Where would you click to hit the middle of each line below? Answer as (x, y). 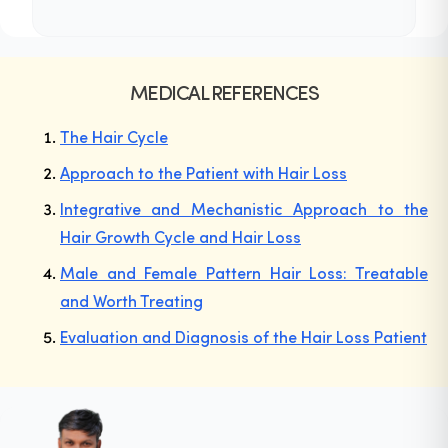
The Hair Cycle (114, 137)
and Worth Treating (131, 301)
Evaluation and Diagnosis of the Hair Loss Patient (243, 337)
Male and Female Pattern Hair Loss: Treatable (244, 273)
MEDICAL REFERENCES (224, 92)
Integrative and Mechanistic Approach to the (244, 209)
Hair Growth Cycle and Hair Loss (180, 237)
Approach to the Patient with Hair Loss (203, 173)
